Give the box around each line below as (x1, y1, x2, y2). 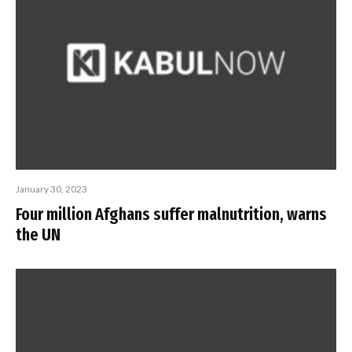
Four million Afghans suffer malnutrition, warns (16, 203, 327, 225)
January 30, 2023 (16, 182, 87, 195)
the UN (16, 223, 60, 245)
